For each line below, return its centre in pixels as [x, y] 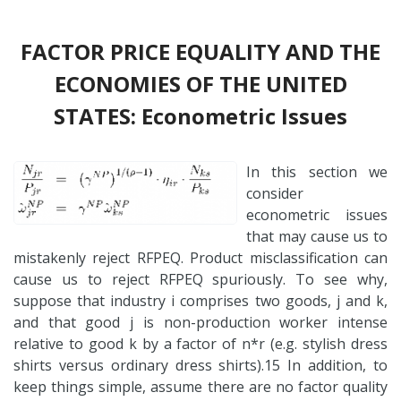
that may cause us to [317, 236]
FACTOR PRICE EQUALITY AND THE [200, 51]
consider [275, 193]
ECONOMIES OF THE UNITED [200, 83]
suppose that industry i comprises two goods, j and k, [200, 300]
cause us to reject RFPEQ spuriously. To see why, [200, 279]
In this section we [317, 171]
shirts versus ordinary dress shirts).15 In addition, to [200, 365]
